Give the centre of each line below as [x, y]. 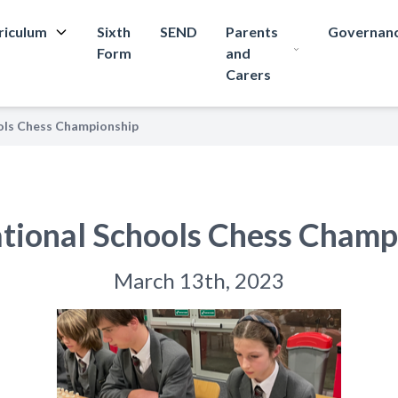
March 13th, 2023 [199, 280]
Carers [249, 74]
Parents [252, 32]
